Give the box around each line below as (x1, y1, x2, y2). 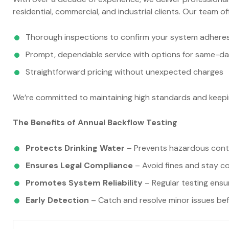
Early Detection (26, 194, 89, 205)
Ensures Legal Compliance (26, 159, 133, 171)
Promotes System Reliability (26, 177, 143, 188)
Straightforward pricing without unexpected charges (26, 66, 223, 77)
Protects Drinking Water (26, 142, 125, 153)
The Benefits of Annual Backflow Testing (13, 117, 177, 128)
